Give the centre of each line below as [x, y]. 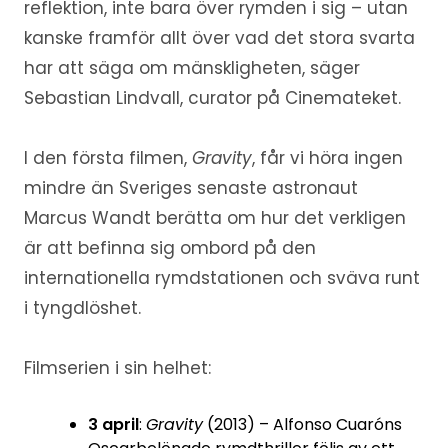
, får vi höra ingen [327, 158]
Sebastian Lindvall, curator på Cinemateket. [212, 98]
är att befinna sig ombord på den [169, 248]
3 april [113, 425]
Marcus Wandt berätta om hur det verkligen [214, 218]
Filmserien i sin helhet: [117, 368]
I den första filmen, [107, 158]
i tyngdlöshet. [82, 308]
